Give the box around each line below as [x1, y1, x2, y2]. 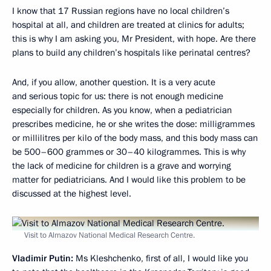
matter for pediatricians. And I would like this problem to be [12, 173, 246, 186]
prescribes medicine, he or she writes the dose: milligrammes [12, 117, 255, 130]
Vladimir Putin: [12, 252, 76, 264]
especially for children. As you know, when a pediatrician [12, 103, 232, 116]
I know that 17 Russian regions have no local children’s [12, 4, 229, 17]
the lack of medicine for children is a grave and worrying [12, 159, 231, 172]
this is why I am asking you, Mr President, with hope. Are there [12, 32, 256, 45]
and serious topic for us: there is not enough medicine [12, 90, 223, 102]
